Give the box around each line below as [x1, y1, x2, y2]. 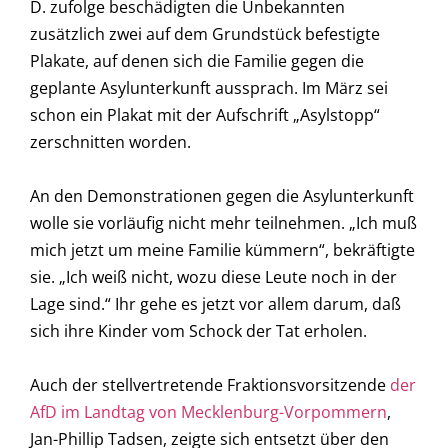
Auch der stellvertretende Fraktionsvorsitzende [30, 373, 386, 396]
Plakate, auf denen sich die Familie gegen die [30, 49, 364, 72]
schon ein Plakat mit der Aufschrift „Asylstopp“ [30, 103, 380, 126]
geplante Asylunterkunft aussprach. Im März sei [30, 76, 388, 99]
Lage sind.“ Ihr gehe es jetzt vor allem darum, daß [30, 292, 401, 315]
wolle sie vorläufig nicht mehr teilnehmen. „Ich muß [30, 211, 417, 234]
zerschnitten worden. [30, 130, 191, 153]
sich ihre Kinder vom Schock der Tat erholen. [30, 319, 367, 342]
